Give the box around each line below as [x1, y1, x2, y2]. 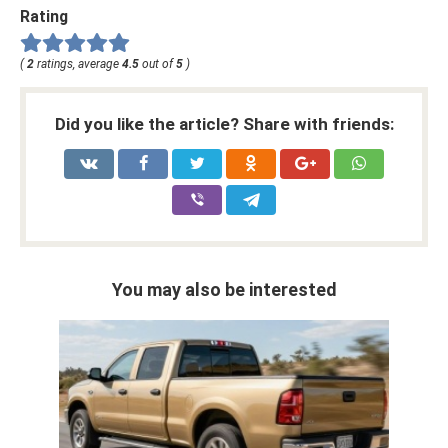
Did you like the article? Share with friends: [54, 113, 394, 134]
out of [139, 56, 176, 71]
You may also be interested [111, 278, 337, 300]
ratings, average [34, 56, 122, 71]
